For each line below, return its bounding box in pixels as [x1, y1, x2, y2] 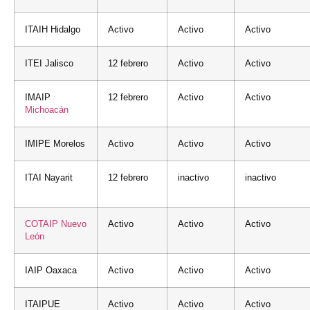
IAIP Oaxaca [25, 265, 77, 275]
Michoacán [25, 104, 69, 115]
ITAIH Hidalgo [25, 24, 80, 35]
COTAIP [25, 219, 61, 229]
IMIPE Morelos [25, 138, 85, 149]
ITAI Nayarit [25, 172, 73, 183]
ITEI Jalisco [25, 58, 73, 69]
